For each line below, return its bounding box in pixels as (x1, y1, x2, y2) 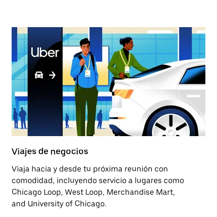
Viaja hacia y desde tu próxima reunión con (12, 164, 168, 173)
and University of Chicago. (12, 199, 106, 208)
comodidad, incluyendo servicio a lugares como (12, 176, 184, 185)
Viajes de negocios (12, 146, 88, 156)
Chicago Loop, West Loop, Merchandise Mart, (12, 187, 175, 197)
